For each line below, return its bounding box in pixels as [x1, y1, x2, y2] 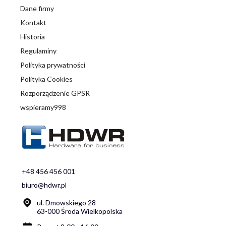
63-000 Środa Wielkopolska [37, 206, 123, 215]
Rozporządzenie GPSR [20, 89, 90, 98]
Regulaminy [20, 46, 56, 55]
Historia [20, 32, 45, 41]
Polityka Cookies [20, 75, 73, 84]
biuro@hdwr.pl [22, 180, 67, 189]
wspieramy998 [20, 103, 66, 112]
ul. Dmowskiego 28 [37, 198, 96, 207]
